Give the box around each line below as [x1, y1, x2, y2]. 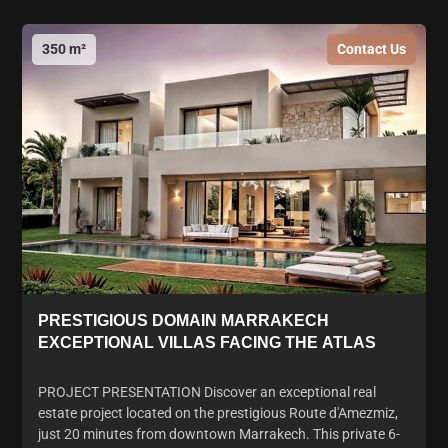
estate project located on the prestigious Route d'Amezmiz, [38, 404, 398, 421]
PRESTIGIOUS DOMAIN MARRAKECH [38, 311, 329, 329]
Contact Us [337, 41, 406, 58]
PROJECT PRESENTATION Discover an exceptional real [38, 383, 376, 400]
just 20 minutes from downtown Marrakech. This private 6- [38, 425, 400, 442]
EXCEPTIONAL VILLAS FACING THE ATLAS [38, 333, 376, 351]
